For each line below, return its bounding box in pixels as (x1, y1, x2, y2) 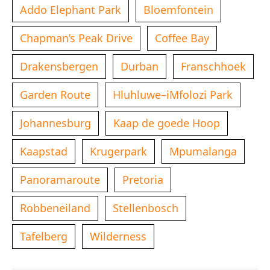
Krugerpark (90, 144, 147, 159)
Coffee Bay (155, 31, 209, 46)
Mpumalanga (169, 144, 237, 159)
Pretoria (122, 172, 163, 187)
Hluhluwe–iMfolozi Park (113, 87, 233, 102)
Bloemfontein (143, 2, 213, 17)
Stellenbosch (113, 201, 178, 216)
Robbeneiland (20, 201, 90, 216)
